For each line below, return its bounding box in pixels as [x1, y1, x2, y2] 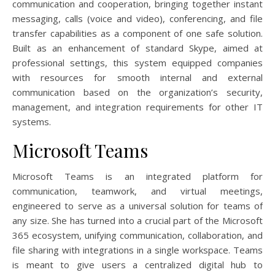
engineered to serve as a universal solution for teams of [12, 199, 263, 212]
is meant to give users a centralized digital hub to [12, 258, 263, 271]
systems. [12, 115, 51, 128]
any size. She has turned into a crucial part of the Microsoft [12, 214, 263, 227]
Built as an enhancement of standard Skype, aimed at [12, 42, 263, 55]
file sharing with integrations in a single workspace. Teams [12, 244, 263, 257]
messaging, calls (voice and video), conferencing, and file [12, 12, 263, 25]
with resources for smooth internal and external [12, 71, 263, 84]
